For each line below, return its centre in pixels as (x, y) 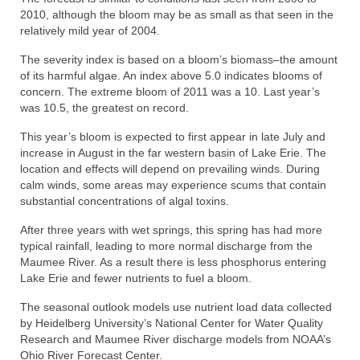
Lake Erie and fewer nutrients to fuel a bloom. (136, 278)
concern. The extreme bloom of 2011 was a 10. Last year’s (170, 92)
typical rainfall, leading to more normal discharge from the (166, 246)
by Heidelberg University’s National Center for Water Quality (172, 323)
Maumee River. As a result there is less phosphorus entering (173, 262)
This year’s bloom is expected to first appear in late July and (173, 137)
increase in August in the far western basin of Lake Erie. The (173, 153)
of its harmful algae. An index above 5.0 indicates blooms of (171, 76)
